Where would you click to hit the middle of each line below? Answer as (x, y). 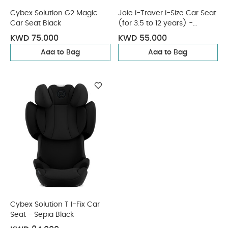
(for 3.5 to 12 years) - (155, 23)
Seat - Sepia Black (42, 215)
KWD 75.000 (34, 38)
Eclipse (130, 34)
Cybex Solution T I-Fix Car (55, 205)
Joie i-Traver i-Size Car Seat (167, 13)
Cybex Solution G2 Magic (54, 13)
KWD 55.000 (142, 38)
